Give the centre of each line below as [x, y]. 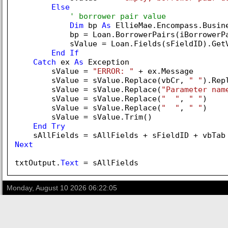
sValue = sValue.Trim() [83, 117]
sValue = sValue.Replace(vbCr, [102, 80]
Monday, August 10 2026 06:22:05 [62, 188]
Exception [106, 62]
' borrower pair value [118, 16]
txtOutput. [38, 163]
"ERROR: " [113, 71]
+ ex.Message [164, 71]
